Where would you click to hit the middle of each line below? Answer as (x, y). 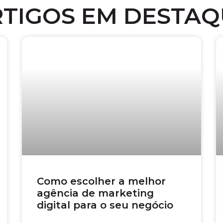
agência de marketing (95, 193)
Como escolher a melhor (101, 181)
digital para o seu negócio (105, 205)
